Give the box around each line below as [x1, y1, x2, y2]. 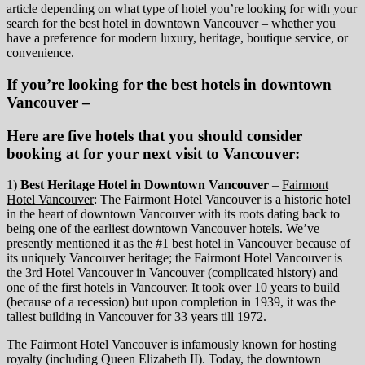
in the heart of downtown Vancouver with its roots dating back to [7, 207, 340, 222]
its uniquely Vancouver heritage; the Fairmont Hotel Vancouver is [7, 251, 342, 266]
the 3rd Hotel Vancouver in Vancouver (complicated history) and [7, 266, 338, 280]
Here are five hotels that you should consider [7, 126, 302, 144]
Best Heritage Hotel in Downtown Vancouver [20, 178, 269, 192]
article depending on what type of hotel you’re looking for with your [7, 2, 357, 16]
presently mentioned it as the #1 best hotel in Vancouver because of [7, 236, 350, 251]
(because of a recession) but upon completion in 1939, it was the [7, 295, 336, 310]
